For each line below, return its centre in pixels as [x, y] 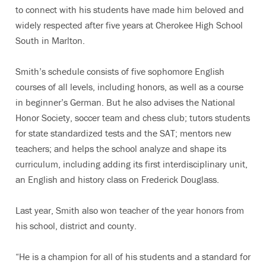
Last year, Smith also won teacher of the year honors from [130, 210]
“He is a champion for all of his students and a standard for [133, 256]
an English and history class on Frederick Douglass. [117, 179]
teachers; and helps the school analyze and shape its [121, 148]
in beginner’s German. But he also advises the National [125, 102]
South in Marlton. [50, 40]
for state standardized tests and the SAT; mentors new [123, 133]
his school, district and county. [76, 226]
